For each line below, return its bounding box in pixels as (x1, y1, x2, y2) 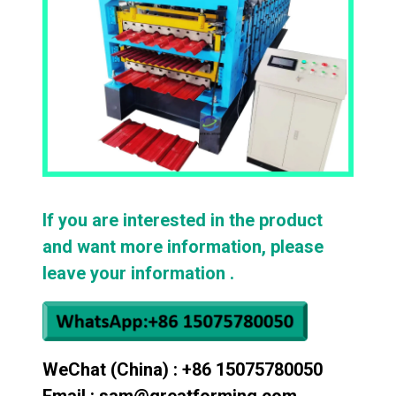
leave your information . (42, 263, 234, 284)
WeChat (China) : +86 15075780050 (42, 359, 323, 380)
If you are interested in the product (42, 209, 323, 231)
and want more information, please (42, 236, 324, 257)
